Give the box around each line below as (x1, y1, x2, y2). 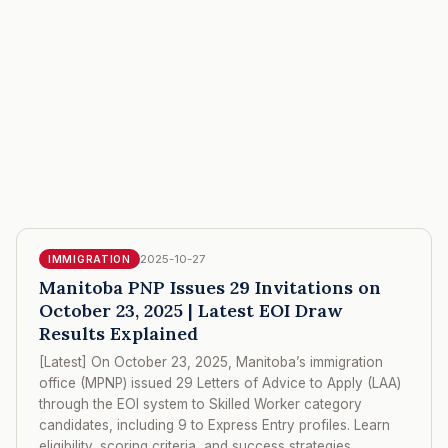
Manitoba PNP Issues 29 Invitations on (39, 275, 381, 299)
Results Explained (39, 321, 198, 345)
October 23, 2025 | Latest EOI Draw (39, 298, 342, 322)
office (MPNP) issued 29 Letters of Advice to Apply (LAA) (39, 374, 401, 391)
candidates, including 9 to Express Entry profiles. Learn (39, 416, 390, 433)
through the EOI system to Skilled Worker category (39, 395, 362, 412)
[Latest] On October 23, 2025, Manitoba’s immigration (39, 353, 383, 370)
